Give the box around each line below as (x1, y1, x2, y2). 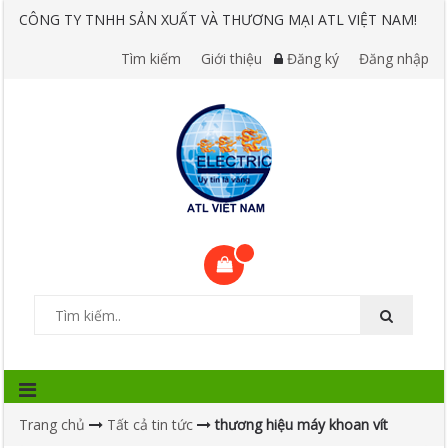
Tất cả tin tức (107, 415, 194, 434)
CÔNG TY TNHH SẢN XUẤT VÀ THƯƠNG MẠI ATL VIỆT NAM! (19, 10, 418, 29)
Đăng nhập (358, 49, 429, 68)
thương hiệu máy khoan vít (215, 415, 389, 434)
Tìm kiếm (120, 49, 181, 68)
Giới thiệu (200, 49, 262, 68)
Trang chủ (19, 415, 86, 434)
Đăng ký (286, 49, 339, 68)
